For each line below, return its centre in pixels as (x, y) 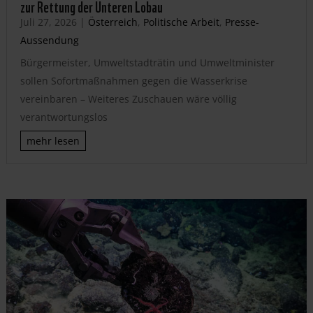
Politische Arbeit (181, 22)
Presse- (242, 22)
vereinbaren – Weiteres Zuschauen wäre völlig (128, 99)
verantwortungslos (64, 117)
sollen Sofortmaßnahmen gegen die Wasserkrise (133, 81)
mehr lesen (53, 141)
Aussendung (49, 41)
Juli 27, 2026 (48, 22)
